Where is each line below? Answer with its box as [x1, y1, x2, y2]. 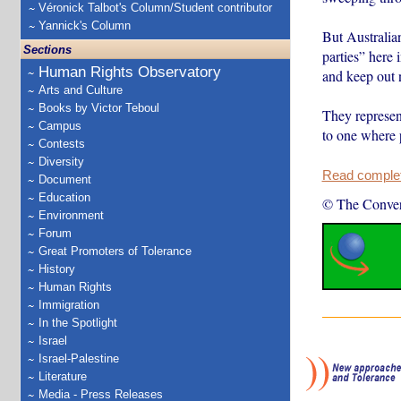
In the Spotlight [38, 316, 117, 329]
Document [38, 173, 91, 186]
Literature [38, 370, 87, 383]
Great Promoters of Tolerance [38, 244, 192, 258]
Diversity [38, 155, 84, 168]
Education [38, 191, 90, 204]
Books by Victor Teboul [38, 101, 159, 115]
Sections [23, 43, 72, 56]
